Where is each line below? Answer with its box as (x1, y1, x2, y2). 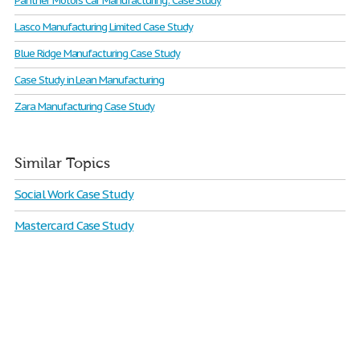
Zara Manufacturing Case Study (14, 100, 154, 113)
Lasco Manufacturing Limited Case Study (14, 20, 193, 34)
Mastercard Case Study (14, 218, 134, 233)
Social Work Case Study (14, 186, 134, 202)
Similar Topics (14, 155, 110, 172)
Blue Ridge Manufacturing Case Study (14, 47, 180, 60)
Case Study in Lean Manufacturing (14, 73, 164, 87)
